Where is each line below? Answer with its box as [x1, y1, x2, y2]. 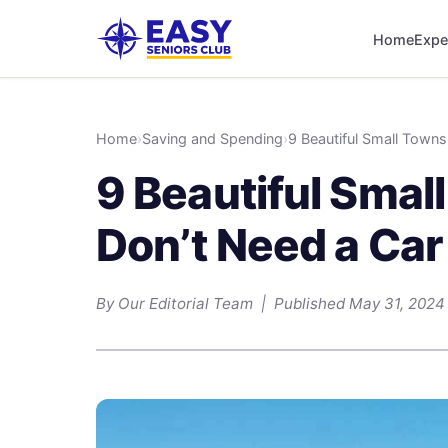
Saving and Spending [142, 130, 283, 147]
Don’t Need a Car [96, 218, 443, 272]
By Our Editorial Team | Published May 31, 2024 [96, 294, 445, 313]
